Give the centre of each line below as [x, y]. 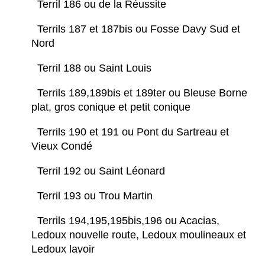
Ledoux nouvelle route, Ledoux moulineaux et [139, 235]
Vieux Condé [65, 146]
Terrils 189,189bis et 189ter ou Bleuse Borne [142, 93]
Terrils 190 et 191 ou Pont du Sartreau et [133, 132]
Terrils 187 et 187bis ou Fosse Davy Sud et [139, 29]
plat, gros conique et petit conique [114, 107]
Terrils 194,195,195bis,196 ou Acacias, [128, 221]
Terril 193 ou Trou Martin [98, 196]
